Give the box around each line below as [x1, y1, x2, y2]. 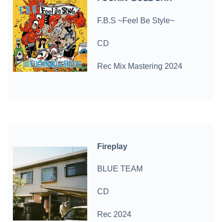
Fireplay [97, 142, 128, 151]
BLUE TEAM [97, 165, 143, 173]
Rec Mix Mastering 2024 [97, 62, 183, 71]
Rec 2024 [97, 210, 132, 219]
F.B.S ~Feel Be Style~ [97, 16, 175, 25]
